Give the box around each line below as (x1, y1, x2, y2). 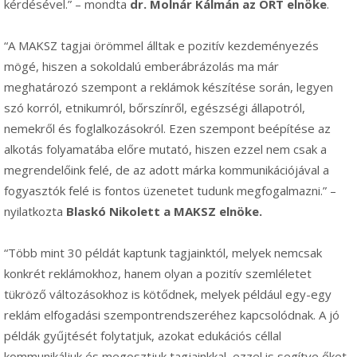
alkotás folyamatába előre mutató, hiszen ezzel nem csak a (4, 141, 327, 158)
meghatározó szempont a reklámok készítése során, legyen (4, 79, 333, 96)
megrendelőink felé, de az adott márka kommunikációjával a (4, 162, 329, 178)
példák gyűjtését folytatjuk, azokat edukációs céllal (4, 328, 281, 344)
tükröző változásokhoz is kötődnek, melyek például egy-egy (4, 286, 331, 303)
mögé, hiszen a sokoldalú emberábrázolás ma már (4, 58, 279, 75)
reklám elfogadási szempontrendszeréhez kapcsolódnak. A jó (4, 307, 339, 324)
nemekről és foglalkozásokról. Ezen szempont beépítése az (4, 120, 331, 137)
